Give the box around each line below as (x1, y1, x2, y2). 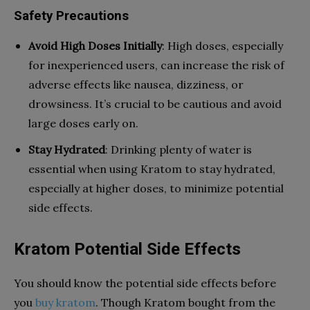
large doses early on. (28, 116, 138, 130)
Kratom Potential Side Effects (14, 239, 241, 259)
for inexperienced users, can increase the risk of (28, 57, 284, 72)
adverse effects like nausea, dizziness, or (28, 77, 244, 91)
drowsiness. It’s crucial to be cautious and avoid (28, 96, 282, 111)
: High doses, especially (162, 38, 283, 53)
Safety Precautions (14, 8, 129, 24)
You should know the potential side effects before (14, 275, 276, 290)
